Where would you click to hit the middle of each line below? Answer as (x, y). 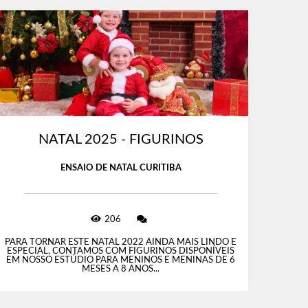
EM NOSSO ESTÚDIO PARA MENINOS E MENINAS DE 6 (121, 261)
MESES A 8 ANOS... (121, 269)
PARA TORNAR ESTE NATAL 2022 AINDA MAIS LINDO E (121, 243)
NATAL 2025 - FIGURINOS (121, 140)
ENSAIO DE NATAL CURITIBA (121, 168)
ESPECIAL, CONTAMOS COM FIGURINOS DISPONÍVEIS (121, 252)
